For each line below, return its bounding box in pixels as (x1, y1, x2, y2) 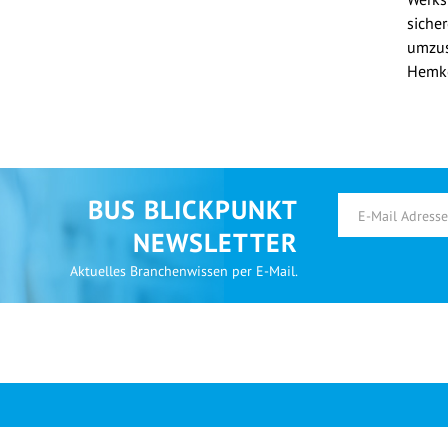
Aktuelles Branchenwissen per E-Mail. (70, 262, 298, 280)
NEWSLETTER (133, 226, 298, 259)
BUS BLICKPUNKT (88, 193, 298, 226)
